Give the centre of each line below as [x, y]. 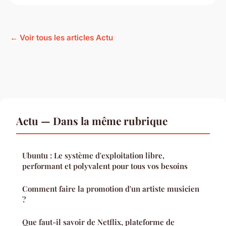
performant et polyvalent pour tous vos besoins [105, 166]
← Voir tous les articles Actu [62, 37]
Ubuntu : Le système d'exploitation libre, [93, 155]
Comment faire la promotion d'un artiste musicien [111, 188]
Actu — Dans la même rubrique [92, 120]
